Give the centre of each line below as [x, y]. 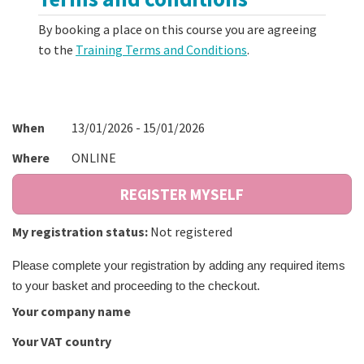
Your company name [71, 311]
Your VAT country [62, 342]
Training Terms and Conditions [161, 50]
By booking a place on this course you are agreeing [178, 30]
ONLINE [94, 158]
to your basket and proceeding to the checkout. [136, 286]
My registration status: [80, 232]
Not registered [191, 232]
